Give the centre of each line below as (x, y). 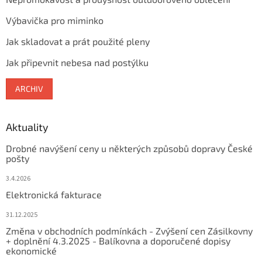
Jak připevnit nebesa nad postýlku (77, 63)
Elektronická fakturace (54, 195)
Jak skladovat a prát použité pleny (78, 42)
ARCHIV (29, 89)
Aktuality (27, 127)
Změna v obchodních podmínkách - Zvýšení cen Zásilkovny (129, 231)
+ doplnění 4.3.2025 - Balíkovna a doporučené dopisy (118, 241)
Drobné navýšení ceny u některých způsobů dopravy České (129, 149)
